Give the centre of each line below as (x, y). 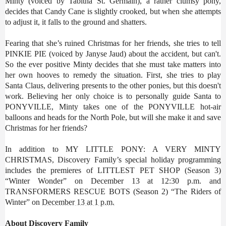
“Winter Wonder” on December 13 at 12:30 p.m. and (113, 181)
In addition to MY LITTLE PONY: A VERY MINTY (113, 149)
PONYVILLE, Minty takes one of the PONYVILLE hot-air (113, 106)
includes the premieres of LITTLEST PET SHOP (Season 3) (113, 170)
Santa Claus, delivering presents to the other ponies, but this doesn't (113, 85)
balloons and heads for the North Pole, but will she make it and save (113, 117)
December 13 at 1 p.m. (78, 202)
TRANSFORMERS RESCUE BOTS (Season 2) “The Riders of (113, 191)
